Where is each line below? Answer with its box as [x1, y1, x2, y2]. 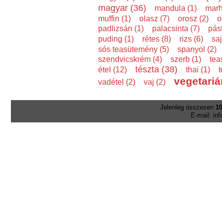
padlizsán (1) [98, 24, 144, 33]
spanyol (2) [177, 45, 217, 54]
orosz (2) [177, 14, 209, 23]
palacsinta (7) [152, 24, 200, 33]
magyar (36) [98, 3, 146, 13]
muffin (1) [98, 14, 131, 23]
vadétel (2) [98, 77, 135, 87]
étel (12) [98, 65, 127, 74]
